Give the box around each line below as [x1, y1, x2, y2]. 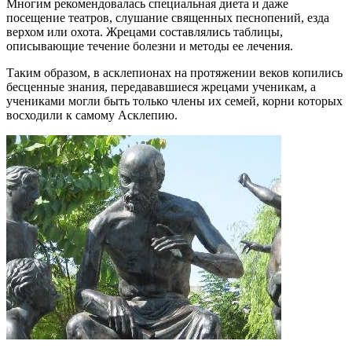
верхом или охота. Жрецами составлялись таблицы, [6, 24, 283, 38]
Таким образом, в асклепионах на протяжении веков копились [6, 65, 343, 79]
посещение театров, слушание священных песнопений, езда [6, 10, 329, 24]
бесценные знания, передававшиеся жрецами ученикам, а [6, 79, 316, 93]
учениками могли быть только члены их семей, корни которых [6, 93, 343, 108]
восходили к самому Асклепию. [6, 108, 178, 122]
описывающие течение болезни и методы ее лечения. [6, 38, 293, 53]
